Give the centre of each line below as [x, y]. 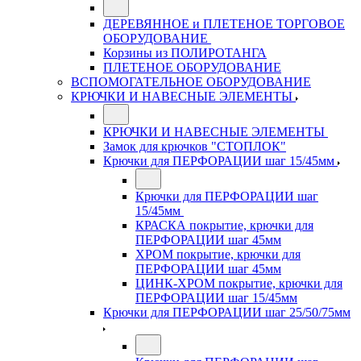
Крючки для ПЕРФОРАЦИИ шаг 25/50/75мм [227, 312]
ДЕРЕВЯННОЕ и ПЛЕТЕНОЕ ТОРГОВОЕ [224, 24]
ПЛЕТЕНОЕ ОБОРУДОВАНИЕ [192, 67]
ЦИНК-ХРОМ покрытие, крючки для [239, 283]
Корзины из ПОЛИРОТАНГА [185, 53]
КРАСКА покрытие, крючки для [224, 225]
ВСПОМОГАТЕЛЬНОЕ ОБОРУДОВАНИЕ [191, 82]
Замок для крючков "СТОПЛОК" [195, 146]
